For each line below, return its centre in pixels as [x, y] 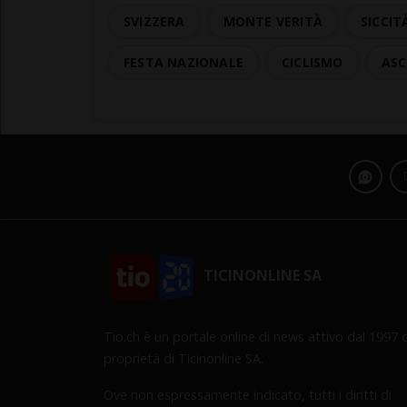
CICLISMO [313, 63]
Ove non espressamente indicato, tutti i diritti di [248, 395]
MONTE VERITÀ [273, 22]
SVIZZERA [154, 22]
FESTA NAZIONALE [184, 63]
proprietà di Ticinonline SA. [184, 359]
